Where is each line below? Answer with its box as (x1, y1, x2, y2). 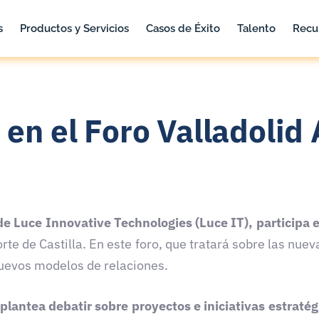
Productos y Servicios (19, 21, 129, 35)
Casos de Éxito (145, 21, 220, 35)
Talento (236, 21, 276, 35)
